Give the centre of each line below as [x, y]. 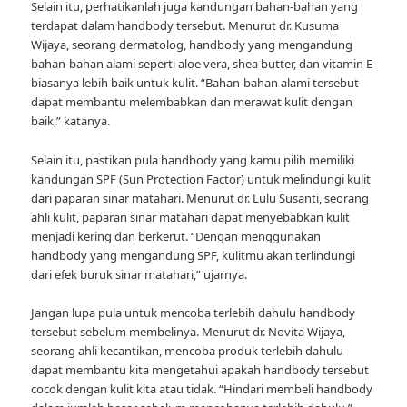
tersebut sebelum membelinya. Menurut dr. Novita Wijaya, [189, 331]
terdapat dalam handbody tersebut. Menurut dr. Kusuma [185, 26]
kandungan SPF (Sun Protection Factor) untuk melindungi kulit [201, 179]
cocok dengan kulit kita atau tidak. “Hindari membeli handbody [202, 388]
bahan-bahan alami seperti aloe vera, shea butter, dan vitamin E [202, 64]
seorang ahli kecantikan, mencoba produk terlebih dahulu [188, 350]
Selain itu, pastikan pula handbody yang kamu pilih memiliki [193, 159]
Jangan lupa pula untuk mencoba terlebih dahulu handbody [194, 312]
